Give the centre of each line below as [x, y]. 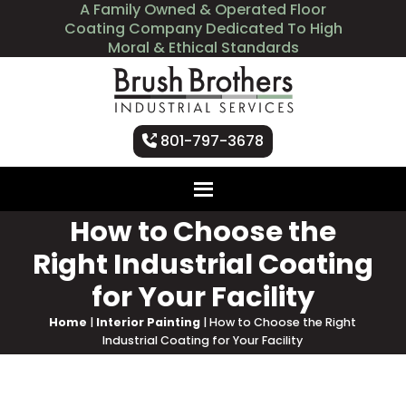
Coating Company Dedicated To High [203, 29]
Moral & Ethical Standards [203, 48]
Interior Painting [149, 322]
